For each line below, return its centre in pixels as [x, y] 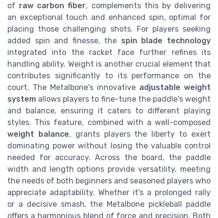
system [22, 99]
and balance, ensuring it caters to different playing [109, 110]
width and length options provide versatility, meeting [109, 169]
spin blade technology [166, 40]
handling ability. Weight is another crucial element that [109, 64]
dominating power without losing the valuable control [109, 145]
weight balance [38, 134]
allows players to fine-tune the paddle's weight [123, 99]
